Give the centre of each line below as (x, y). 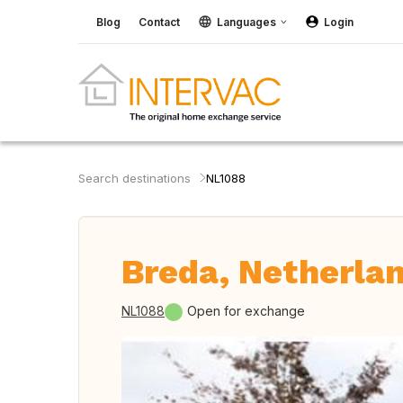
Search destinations (134, 178)
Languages (246, 22)
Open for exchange (246, 311)
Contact (159, 22)
